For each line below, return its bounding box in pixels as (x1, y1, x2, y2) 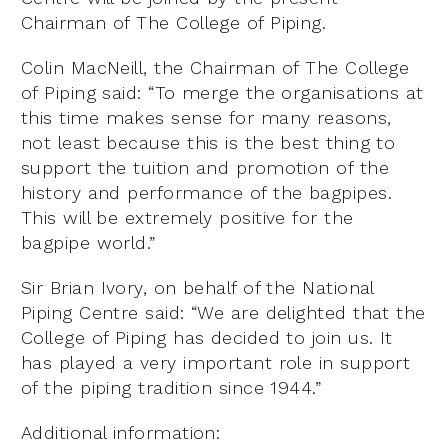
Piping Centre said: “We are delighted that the (21, 302, 426, 324)
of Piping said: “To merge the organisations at (21, 82, 424, 104)
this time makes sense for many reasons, (21, 107, 392, 129)
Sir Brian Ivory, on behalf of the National (21, 277, 374, 299)
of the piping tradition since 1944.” (21, 377, 322, 399)
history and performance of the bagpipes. (21, 182, 393, 204)
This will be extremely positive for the (21, 207, 354, 229)
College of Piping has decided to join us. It (21, 327, 393, 349)
